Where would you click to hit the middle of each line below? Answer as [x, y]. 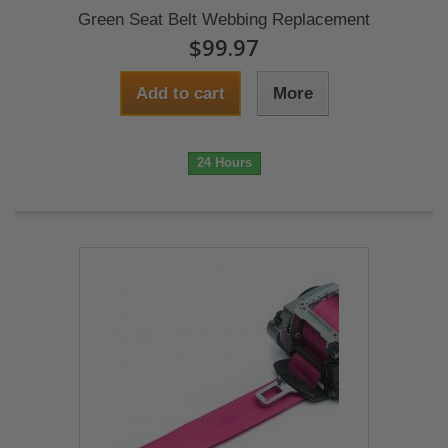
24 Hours [224, 162]
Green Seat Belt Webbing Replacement [224, 19]
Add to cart [180, 93]
